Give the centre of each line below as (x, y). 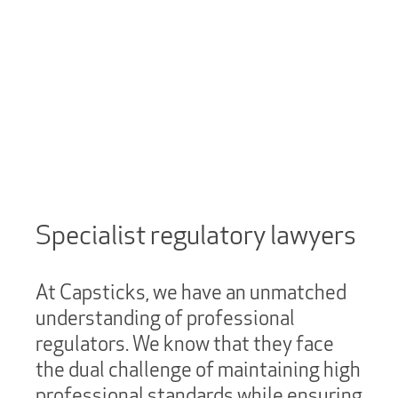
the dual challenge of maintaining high (198, 369)
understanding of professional (165, 318)
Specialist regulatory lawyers (196, 235)
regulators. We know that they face (185, 343)
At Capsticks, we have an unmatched (191, 292)
